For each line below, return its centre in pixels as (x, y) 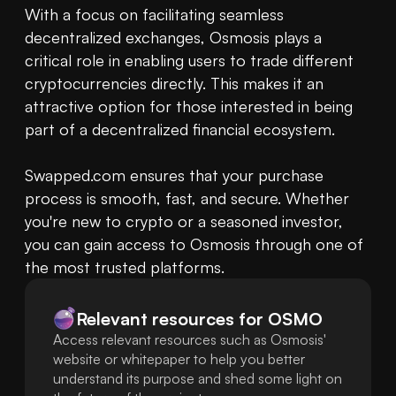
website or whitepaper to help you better (179, 359)
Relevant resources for (170, 318)
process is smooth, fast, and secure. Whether (187, 198)
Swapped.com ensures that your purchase (174, 175)
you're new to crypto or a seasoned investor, (184, 221)
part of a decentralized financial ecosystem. (180, 129)
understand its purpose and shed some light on (198, 379)
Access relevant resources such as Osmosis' (190, 340)
